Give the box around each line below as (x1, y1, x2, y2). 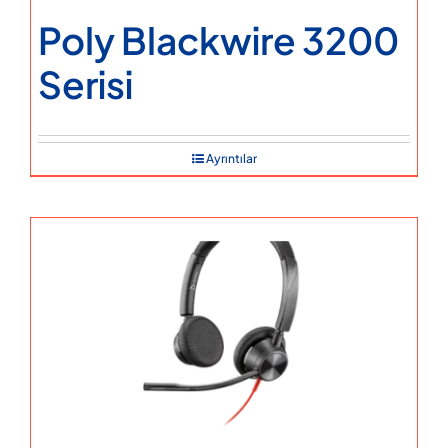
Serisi (38, 60, 133, 107)
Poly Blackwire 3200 (38, 16, 399, 63)
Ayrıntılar (205, 150, 257, 166)
